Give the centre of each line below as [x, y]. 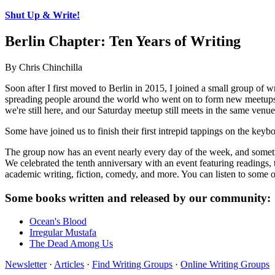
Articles [69, 265]
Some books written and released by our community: [138, 198]
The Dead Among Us [71, 244]
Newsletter [26, 265]
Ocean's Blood [58, 222]
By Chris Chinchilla [44, 67]
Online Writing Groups [225, 265]
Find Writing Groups [132, 265]
